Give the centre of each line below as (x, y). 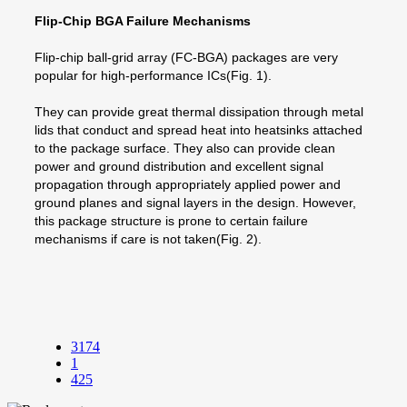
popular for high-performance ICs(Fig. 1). (153, 75)
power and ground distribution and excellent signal (179, 166)
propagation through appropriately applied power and (188, 184)
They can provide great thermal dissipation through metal (199, 111)
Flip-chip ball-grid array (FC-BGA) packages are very (186, 57)
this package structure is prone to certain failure (171, 220)
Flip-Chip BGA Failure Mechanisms (143, 20)
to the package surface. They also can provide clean (185, 148)
